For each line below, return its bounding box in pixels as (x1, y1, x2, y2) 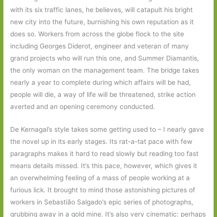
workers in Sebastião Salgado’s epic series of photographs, (10, 198, 194, 206)
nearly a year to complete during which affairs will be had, (10, 78, 191, 86)
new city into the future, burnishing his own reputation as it (10, 17, 194, 26)
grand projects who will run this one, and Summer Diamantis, (10, 54, 200, 62)
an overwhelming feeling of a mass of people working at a (10, 173, 190, 182)
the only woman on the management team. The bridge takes (10, 66, 200, 74)
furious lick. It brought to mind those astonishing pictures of (10, 186, 196, 194)
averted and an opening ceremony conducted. (10, 102, 155, 110)
